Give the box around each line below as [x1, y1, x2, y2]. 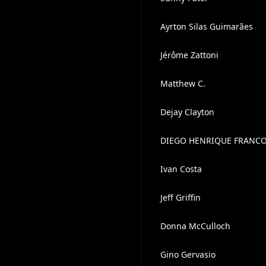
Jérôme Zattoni [160, 49, 218, 61]
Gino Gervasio [160, 249, 216, 260]
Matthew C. [160, 78, 205, 89]
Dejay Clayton [160, 106, 214, 118]
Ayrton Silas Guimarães [160, 21, 253, 32]
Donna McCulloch [160, 220, 230, 232]
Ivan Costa [160, 163, 202, 175]
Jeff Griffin [160, 192, 201, 203]
